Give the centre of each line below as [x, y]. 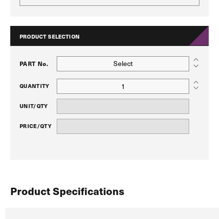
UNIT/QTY [34, 106]
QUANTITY [34, 86]
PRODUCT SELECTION [50, 36]
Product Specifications [67, 191]
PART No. [34, 63]
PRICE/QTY [35, 126]
